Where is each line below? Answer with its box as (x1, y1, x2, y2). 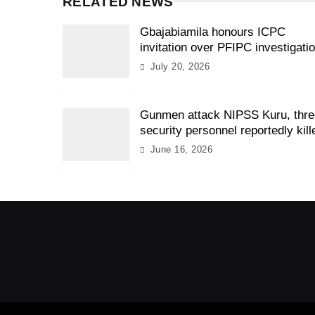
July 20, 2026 (150, 60, 210, 72)
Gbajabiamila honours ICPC (140, 25, 286, 39)
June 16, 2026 (150, 143, 213, 155)
